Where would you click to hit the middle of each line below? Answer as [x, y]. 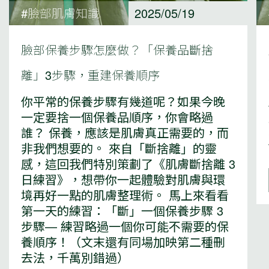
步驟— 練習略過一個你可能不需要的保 [125, 226]
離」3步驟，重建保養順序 [90, 75]
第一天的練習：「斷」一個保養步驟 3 [122, 211]
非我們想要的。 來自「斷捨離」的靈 [119, 148]
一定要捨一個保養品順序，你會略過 [117, 117]
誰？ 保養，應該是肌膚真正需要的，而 [125, 133]
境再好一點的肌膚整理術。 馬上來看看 [125, 195]
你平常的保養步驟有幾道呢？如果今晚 [123, 101]
